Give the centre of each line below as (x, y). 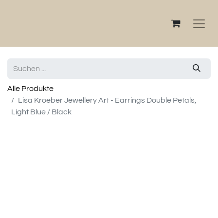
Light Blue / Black (41, 112)
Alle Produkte (30, 89)
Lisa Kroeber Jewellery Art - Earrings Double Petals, (107, 100)
